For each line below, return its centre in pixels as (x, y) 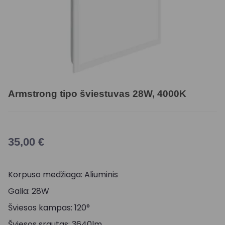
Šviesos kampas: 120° (49, 207)
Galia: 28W (29, 191)
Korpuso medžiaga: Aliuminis (63, 174)
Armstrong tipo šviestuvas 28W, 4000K (97, 93)
